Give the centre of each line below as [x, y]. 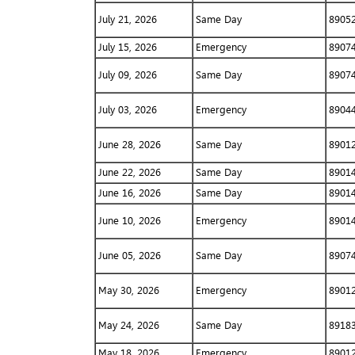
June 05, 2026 [129, 255]
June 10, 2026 [129, 220]
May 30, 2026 [128, 290]
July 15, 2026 [127, 47]
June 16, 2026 [129, 193]
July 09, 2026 [127, 74]
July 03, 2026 [127, 109]
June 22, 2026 [129, 172]
